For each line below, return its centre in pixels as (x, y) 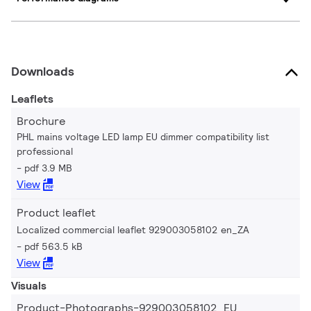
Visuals (29, 285)
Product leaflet (56, 212)
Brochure (41, 121)
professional (45, 151)
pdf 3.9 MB (48, 168)
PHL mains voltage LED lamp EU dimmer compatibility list (143, 136)
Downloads (43, 71)
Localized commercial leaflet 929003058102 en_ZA (133, 229)
